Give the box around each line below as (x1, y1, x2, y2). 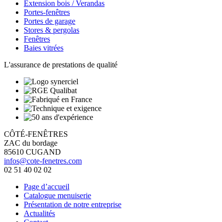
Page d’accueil (24, 182, 69, 191)
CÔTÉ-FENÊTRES (4, 129, 68, 138)
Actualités (24, 209, 55, 218)
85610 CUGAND (4, 147, 61, 156)
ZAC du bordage (4, 138, 57, 147)
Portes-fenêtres (24, 7, 70, 16)
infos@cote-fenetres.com (4, 156, 82, 165)
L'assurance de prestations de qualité (4, 60, 117, 69)
